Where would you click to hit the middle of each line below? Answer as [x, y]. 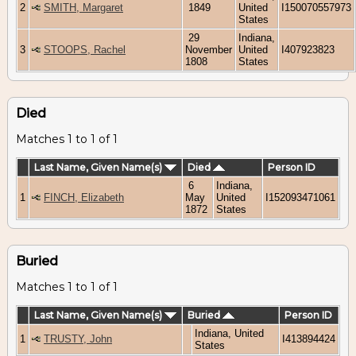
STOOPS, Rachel [85, 49]
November [209, 49]
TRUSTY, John [78, 339]
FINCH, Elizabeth [84, 197]
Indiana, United [229, 333]
